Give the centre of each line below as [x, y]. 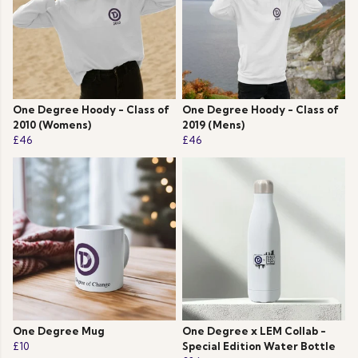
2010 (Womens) [52, 125]
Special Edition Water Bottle [259, 346]
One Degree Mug [59, 331]
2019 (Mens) [213, 125]
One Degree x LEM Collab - [254, 331]
